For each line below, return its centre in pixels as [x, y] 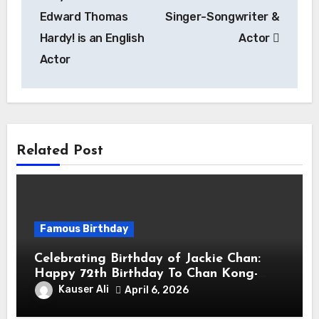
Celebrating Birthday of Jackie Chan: [147, 259]
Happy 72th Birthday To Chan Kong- [146, 274]
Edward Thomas [84, 16]
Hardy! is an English [92, 38]
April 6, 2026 [156, 290]
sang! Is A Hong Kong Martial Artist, [147, 289]
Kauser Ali [83, 290]
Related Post [59, 151]
